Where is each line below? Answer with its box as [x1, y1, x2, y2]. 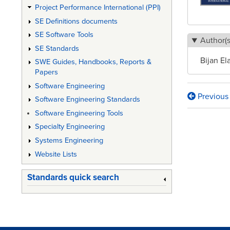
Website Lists [34, 149, 77, 159]
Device [187, 178, 224, 193]
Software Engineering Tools [34, 108, 123, 118]
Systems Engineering [34, 136, 103, 145]
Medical [187, 161, 229, 176]
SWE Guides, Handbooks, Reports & [34, 57, 151, 67]
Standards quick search [27, 172, 119, 183]
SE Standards [34, 44, 79, 53]
